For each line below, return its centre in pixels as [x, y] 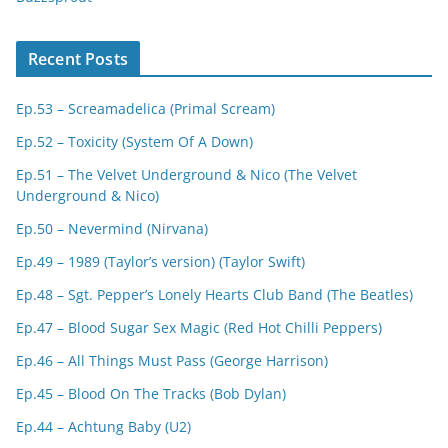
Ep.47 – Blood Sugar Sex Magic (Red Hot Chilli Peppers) [199, 327]
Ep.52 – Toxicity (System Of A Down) [134, 141]
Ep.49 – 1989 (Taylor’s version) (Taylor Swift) [160, 261]
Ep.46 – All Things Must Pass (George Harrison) [172, 360]
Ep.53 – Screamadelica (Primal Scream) [145, 108]
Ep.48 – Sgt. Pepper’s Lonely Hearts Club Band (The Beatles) [214, 294]
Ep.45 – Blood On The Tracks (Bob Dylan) [151, 393]
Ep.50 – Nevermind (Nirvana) [112, 228]
